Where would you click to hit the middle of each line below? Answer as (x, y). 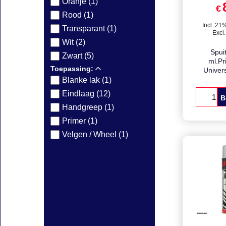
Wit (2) (74, 42)
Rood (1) (78, 15)
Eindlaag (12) (86, 93)
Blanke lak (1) (87, 80)
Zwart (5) (78, 55)
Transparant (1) (89, 28)
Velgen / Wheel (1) (95, 134)
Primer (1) (80, 121)
